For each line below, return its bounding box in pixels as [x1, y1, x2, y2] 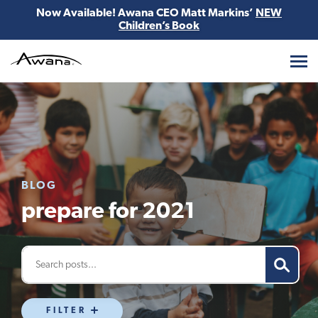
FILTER [46, 307, 87, 315]
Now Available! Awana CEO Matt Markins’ [36, 8, 256, 19]
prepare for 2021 [21, 201, 195, 224]
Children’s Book [119, 21, 199, 32]
